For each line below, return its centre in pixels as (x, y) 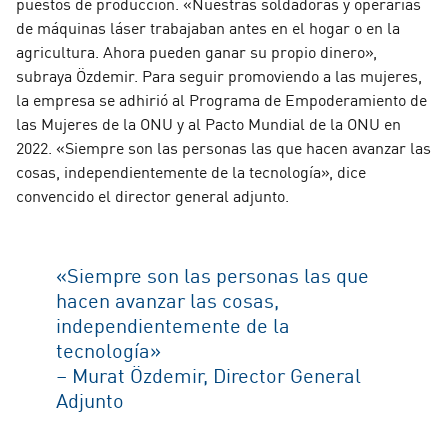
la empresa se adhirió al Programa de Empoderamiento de (221, 98)
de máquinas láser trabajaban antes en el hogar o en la (208, 26)
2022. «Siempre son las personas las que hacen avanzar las (223, 146)
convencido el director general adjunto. (152, 194)
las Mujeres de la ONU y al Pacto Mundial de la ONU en (208, 122)
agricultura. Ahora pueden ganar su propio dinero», (196, 50)
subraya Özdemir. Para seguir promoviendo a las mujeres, (219, 74)
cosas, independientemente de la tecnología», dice (191, 170)
